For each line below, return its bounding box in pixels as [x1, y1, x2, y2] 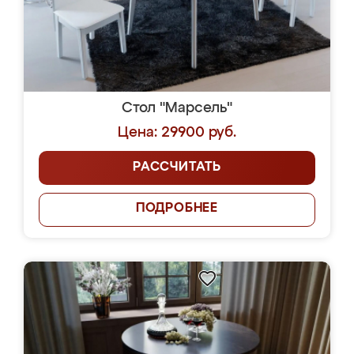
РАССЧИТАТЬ [133, 161, 221, 174]
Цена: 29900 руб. [118, 126, 236, 140]
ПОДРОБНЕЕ [135, 202, 219, 215]
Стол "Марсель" [122, 101, 232, 115]
